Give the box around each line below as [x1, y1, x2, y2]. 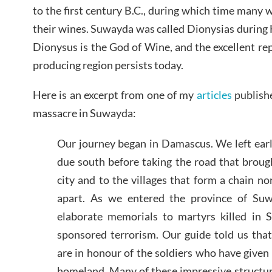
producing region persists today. [33, 58, 183, 72]
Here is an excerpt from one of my [33, 88, 197, 102]
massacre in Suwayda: [33, 106, 136, 120]
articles [196, 88, 232, 102]
